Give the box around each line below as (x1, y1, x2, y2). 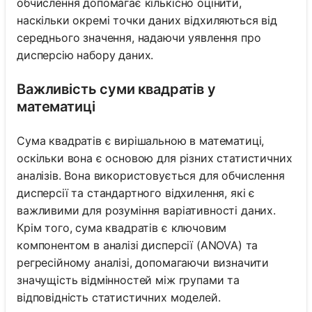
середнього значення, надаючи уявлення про (17, 30, 261, 45)
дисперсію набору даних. (17, 47, 154, 62)
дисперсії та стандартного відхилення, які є (17, 185, 256, 200)
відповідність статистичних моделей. (17, 290, 221, 304)
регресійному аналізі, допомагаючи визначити (17, 255, 270, 270)
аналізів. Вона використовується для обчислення (17, 168, 285, 182)
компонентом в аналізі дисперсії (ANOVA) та (17, 237, 258, 252)
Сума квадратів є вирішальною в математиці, (17, 133, 265, 148)
